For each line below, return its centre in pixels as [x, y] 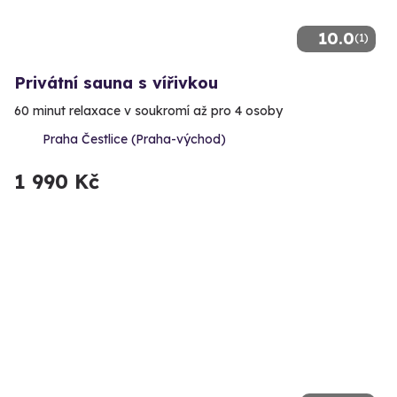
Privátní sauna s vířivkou [116, 83]
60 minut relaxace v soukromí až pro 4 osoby [148, 111]
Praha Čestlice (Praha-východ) [134, 140]
